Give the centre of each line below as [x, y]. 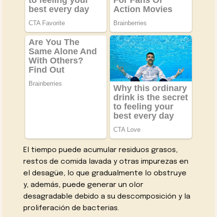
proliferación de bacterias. [71, 208]
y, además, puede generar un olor [84, 185]
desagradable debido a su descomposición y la [107, 196]
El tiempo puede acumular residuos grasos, [101, 150]
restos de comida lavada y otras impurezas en [106, 162]
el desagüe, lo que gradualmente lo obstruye [105, 173]
